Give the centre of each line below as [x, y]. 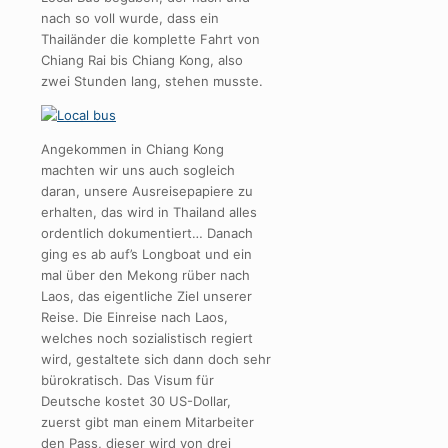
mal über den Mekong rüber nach [145, 275]
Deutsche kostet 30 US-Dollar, [136, 401]
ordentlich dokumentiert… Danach [147, 233]
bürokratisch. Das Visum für [127, 380]
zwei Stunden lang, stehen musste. [152, 81]
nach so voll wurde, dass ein [130, 18]
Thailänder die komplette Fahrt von [150, 39]
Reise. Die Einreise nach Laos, [134, 317]
